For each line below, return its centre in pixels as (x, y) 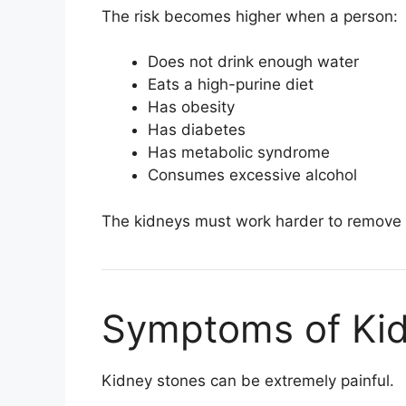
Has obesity (191, 107)
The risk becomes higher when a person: (250, 16)
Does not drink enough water (253, 62)
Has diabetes (197, 130)
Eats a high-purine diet (231, 85)
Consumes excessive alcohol (252, 175)
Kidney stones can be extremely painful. (248, 380)
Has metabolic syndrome (239, 153)
